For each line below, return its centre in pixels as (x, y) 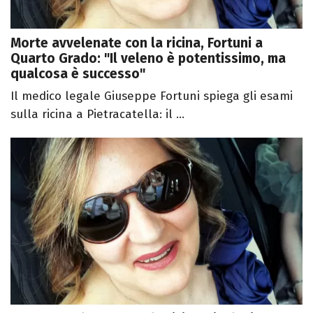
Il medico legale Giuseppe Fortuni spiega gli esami (152, 96)
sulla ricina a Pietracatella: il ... (97, 115)
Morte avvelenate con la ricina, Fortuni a (137, 43)
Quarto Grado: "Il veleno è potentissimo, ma (148, 59)
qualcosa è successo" (78, 74)
